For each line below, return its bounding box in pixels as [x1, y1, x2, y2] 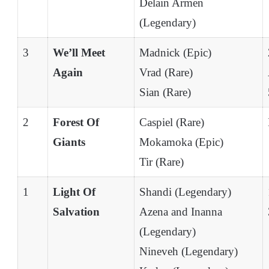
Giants [53, 136, 85, 149]
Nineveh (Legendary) [139, 245, 238, 258]
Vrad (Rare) [139, 66, 193, 79]
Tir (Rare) [139, 156, 184, 169]
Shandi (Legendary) [139, 186, 231, 199]
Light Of [53, 186, 95, 199]
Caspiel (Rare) [139, 116, 204, 129]
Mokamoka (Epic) [139, 136, 223, 149]
